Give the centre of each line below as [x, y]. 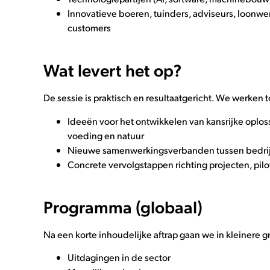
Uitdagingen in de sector [119, 257]
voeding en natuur [106, 135]
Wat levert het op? [112, 70]
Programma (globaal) [123, 206]
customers [89, 28]
